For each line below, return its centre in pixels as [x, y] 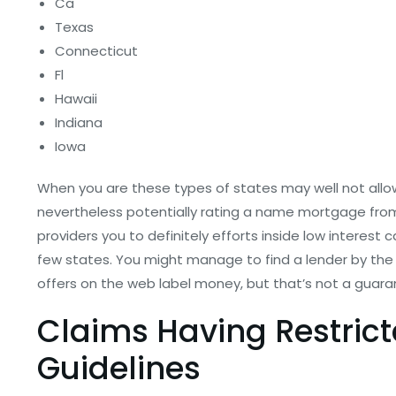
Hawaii [76, 99]
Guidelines [119, 368]
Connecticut [96, 51]
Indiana [79, 122]
